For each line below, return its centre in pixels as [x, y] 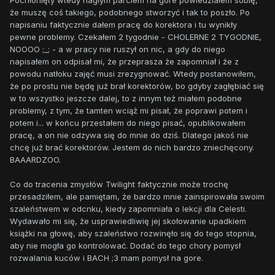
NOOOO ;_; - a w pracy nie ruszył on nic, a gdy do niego [118, 49]
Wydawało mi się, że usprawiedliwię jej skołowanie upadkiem [128, 221]
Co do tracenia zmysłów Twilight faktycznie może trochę [119, 184]
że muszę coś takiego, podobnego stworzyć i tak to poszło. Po [130, 12]
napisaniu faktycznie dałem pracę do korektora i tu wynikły [123, 24]
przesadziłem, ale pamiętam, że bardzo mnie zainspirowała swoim [137, 196]
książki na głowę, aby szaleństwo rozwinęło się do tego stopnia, [133, 233]
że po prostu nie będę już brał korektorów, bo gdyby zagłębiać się [137, 86]
